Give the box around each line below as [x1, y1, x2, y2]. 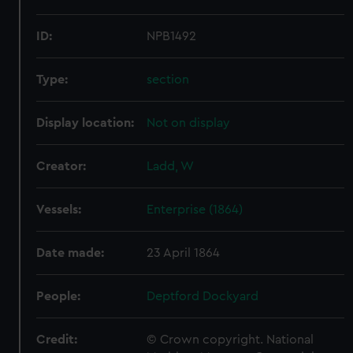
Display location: [36, 117, 135, 129]
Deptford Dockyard [147, 290, 259, 303]
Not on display [147, 117, 231, 129]
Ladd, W [147, 160, 195, 173]
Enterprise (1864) [147, 203, 243, 216]
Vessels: [36, 203, 82, 216]
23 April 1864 [147, 247, 221, 259]
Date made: [36, 247, 105, 259]
